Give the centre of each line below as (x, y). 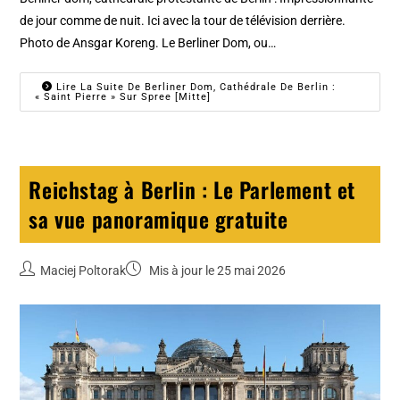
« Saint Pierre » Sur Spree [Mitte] (123, 96)
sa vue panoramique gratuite (158, 218)
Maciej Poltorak (83, 270)
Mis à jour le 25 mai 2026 (217, 270)
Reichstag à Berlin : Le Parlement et (192, 189)
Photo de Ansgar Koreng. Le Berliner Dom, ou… (148, 42)
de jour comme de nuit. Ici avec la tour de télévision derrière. (183, 20)
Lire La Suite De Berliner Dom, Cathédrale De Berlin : (195, 87)
